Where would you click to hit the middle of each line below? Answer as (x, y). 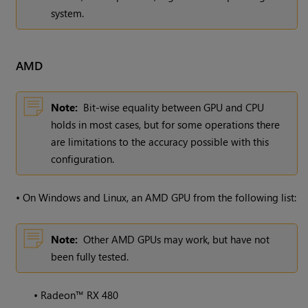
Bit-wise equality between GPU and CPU (174, 108)
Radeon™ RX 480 (80, 295)
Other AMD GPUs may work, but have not (177, 240)
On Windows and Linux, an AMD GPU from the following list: (160, 198)
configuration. (83, 159)
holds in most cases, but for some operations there (166, 125)
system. (68, 13)
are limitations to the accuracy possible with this (160, 142)
